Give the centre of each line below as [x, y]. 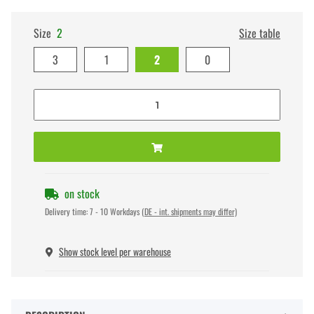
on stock [82, 194]
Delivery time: [67, 212]
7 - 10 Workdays [116, 212]
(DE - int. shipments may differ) [189, 212]
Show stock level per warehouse [115, 252]
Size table [260, 33]
